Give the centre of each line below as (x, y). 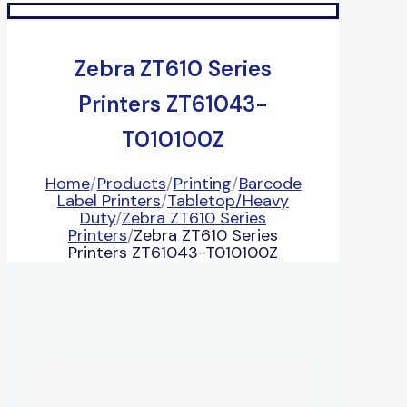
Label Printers (109, 200)
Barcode (270, 183)
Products (131, 183)
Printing (202, 183)
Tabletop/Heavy (228, 200)
